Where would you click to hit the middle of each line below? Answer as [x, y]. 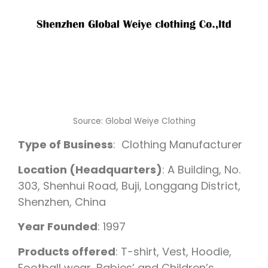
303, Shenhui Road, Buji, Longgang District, [129, 185]
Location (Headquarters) [90, 169]
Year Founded [58, 227]
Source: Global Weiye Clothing [134, 121]
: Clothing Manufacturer [179, 145]
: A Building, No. [201, 169]
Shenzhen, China [62, 202]
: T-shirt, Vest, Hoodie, [173, 251]
